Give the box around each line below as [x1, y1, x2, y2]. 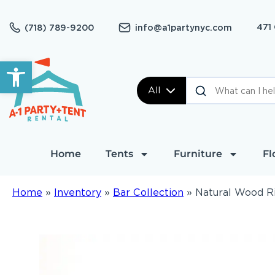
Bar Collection [113, 187, 184, 198]
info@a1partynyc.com [135, 22, 232, 33]
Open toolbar [6, 55, 76, 79]
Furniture [173, 148, 222, 160]
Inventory [54, 187, 101, 198]
